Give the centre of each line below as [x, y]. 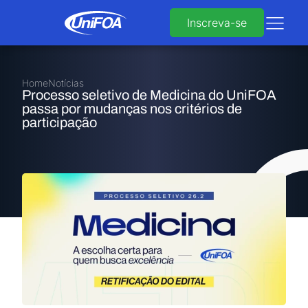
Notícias [66, 83]
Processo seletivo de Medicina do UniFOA [149, 95]
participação [59, 122]
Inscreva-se [217, 23]
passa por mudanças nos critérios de [132, 109]
